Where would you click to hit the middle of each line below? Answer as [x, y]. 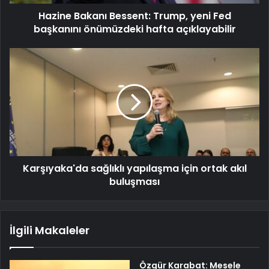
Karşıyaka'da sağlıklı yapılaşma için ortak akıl [134, 169]
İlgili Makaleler [50, 231]
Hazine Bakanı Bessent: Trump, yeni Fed [134, 16]
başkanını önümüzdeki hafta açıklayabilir [134, 29]
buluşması [134, 182]
